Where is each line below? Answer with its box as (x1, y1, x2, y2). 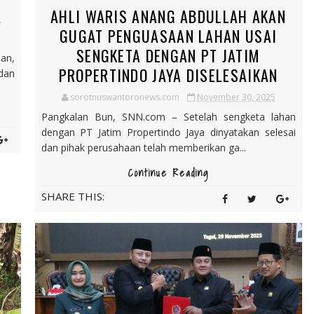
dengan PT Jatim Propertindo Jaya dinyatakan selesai (41, 125, 296, 139)
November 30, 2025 (196, 91, 275, 103)
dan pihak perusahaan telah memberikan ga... (41, 141, 246, 154)
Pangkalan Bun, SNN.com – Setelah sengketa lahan (41, 110, 296, 123)
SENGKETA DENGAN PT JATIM (76, 44, 261, 67)
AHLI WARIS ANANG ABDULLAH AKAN (50, 5, 287, 27)
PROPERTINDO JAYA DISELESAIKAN (58, 64, 278, 86)
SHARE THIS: (41, 189, 104, 203)
